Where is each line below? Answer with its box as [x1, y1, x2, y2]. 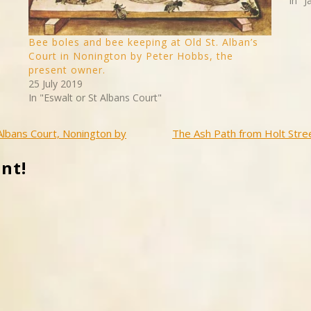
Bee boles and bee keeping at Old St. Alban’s [28, 35, 258, 49]
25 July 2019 [28, 77, 83, 90]
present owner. [28, 63, 106, 76]
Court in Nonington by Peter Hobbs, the [28, 49, 233, 62]
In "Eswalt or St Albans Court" [28, 91, 162, 104]
